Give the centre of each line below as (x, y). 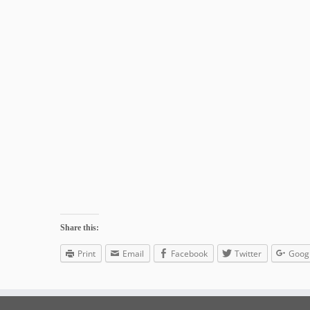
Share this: (80, 228)
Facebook (189, 254)
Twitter (248, 254)
